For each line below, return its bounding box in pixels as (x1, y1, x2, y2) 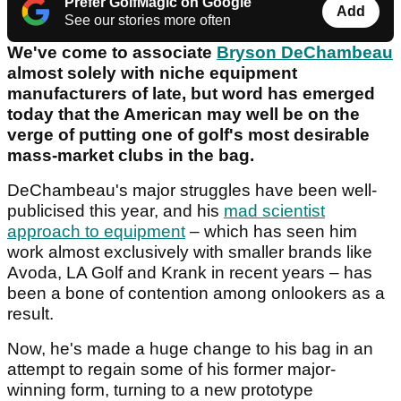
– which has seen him (185, 222, 357, 242)
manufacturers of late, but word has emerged (7, 84, 375, 104)
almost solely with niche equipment (7, 64, 297, 83)
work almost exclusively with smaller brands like (7, 243, 372, 262)
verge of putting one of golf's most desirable (7, 125, 370, 145)
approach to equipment (7, 222, 185, 242)
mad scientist (224, 201, 325, 221)
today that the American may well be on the (7, 105, 360, 124)
